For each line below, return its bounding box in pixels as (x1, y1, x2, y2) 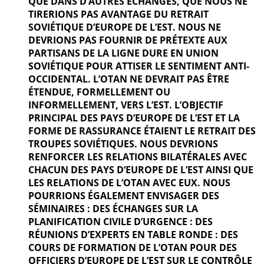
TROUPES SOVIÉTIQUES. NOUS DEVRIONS (28, 137, 218, 151)
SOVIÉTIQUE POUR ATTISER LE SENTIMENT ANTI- (28, 60, 249, 73)
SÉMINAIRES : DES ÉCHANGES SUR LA (28, 202, 198, 216)
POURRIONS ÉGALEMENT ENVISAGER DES (28, 189, 219, 203)
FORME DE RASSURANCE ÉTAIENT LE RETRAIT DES (28, 124, 256, 138)
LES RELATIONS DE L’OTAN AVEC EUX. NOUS (28, 176, 230, 190)
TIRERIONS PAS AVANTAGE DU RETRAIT (28, 8, 209, 21)
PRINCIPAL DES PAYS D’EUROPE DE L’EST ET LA (28, 111, 240, 125)
